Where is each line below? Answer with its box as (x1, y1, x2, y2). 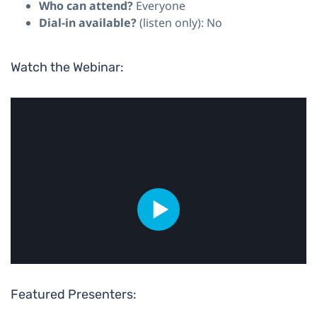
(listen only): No (139, 14, 222, 30)
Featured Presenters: (11, 286, 137, 302)
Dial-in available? (39, 14, 139, 30)
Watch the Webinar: (11, 59, 124, 75)
